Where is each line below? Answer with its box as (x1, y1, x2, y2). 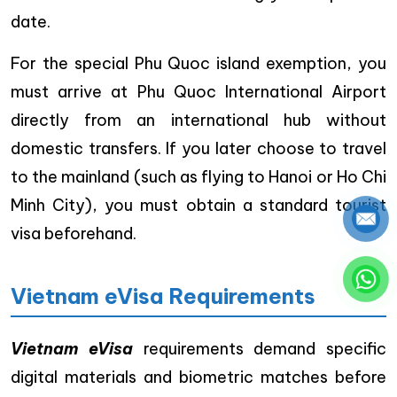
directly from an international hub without (11, 109, 386, 130)
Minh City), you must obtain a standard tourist (11, 194, 386, 215)
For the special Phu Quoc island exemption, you (11, 52, 386, 74)
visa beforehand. (11, 222, 136, 244)
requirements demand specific (132, 338, 386, 359)
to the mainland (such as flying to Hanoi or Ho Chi (11, 166, 386, 187)
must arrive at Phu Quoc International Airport (11, 81, 386, 102)
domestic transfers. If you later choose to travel (11, 137, 386, 159)
